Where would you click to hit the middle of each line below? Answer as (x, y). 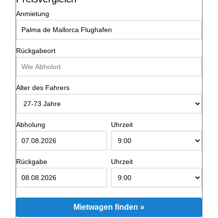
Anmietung (33, 13)
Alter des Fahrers (43, 87)
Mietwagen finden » (109, 207)
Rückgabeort (36, 50)
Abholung (31, 124)
